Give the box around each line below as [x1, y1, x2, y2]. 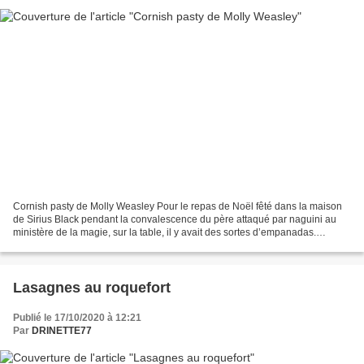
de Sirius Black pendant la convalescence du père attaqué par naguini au [13, 214, 336, 226]
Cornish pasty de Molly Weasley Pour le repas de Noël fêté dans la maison [13, 201, 342, 213]
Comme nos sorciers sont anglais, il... [13, 240, 177, 252]
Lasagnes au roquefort [13, 279, 171, 297]
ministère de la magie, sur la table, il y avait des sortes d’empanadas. [13, 227, 316, 239]
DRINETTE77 [32, 325, 92, 337]
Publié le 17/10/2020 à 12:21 [13, 312, 141, 324]
